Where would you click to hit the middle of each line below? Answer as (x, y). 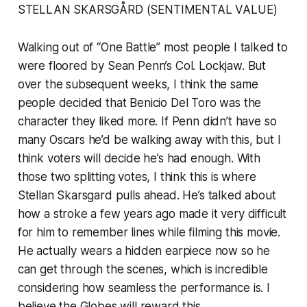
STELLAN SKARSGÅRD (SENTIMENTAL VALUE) (147, 10)
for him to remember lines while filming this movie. (149, 233)
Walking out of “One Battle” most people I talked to (153, 48)
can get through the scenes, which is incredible (143, 270)
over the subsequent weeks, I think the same (138, 85)
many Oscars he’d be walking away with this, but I (149, 140)
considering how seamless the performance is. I (144, 288)
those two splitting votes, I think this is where (137, 177)
